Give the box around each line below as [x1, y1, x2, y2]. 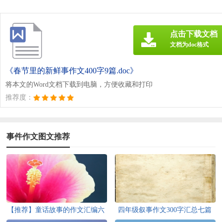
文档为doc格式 [170, 41, 209, 48]
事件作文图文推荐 [6, 132, 70, 141]
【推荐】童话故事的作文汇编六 [7, 206, 105, 214]
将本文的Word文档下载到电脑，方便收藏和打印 [5, 80, 153, 88]
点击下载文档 [170, 29, 218, 38]
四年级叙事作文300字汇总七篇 [117, 206, 212, 214]
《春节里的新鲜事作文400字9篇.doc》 [5, 66, 138, 75]
